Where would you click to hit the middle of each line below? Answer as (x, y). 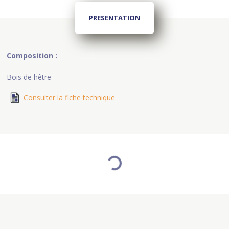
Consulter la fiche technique (70, 98)
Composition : (32, 56)
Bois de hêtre (29, 77)
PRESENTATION (114, 18)
